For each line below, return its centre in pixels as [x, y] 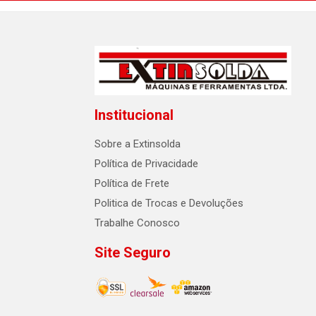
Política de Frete [132, 184]
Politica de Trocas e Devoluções [169, 203]
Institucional [134, 115]
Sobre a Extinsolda [138, 144]
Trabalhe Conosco [137, 223]
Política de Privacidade [146, 164]
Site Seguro [133, 253]
